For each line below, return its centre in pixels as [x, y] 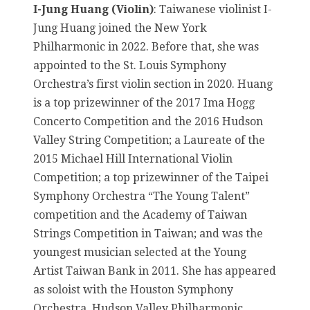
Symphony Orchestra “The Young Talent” [142, 196]
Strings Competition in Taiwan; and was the [148, 233]
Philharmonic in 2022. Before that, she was [146, 46]
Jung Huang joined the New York [120, 28]
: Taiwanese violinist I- [213, 9]
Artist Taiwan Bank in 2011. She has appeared [155, 271]
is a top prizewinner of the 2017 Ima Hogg [144, 102]
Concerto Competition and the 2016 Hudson [148, 121]
